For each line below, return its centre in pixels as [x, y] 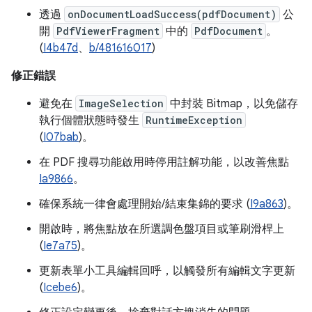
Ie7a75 [60, 246]
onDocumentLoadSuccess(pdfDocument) [172, 14]
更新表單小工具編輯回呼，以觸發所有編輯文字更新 [167, 271]
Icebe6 [60, 288]
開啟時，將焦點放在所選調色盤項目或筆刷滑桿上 [162, 229]
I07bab [61, 137]
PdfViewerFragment [108, 31]
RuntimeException [194, 120]
